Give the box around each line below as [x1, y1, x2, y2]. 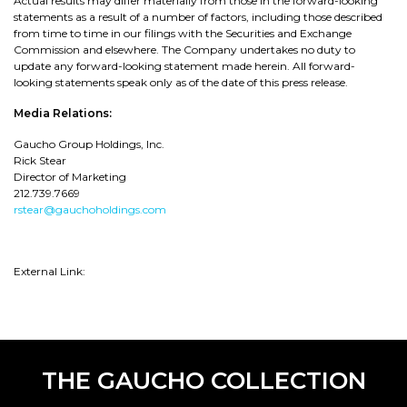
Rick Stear [14, 154, 66, 167]
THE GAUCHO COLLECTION [41, 366, 366, 395]
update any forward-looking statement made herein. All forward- [14, 59, 355, 73]
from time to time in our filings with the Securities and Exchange [14, 26, 352, 40]
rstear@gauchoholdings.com [14, 203, 166, 216]
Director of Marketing [14, 170, 126, 184]
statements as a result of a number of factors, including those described [14, 10, 382, 24]
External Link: [14, 264, 85, 278]
